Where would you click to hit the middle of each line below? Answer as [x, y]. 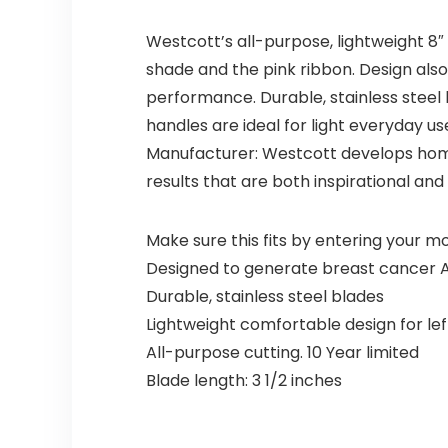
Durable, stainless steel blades [264, 297]
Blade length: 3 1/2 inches [243, 381]
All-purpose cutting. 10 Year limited [282, 353]
